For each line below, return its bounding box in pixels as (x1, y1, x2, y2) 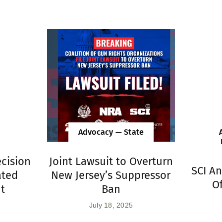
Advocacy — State (78, 127, 144, 137)
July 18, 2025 (89, 201, 133, 210)
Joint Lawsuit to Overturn (49, 155, 173, 168)
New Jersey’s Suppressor (51, 168, 171, 182)
